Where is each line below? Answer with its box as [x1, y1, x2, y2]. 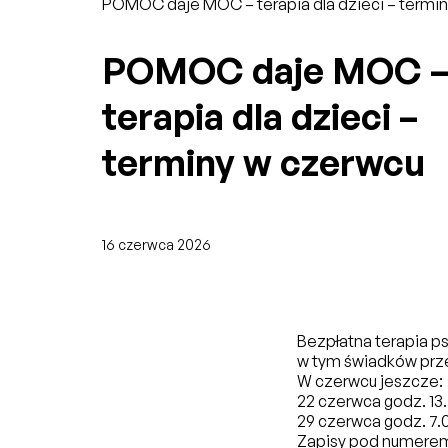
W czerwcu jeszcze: [297, 371, 443, 391]
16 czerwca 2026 [102, 236, 211, 253]
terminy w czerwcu [102, 140, 425, 185]
